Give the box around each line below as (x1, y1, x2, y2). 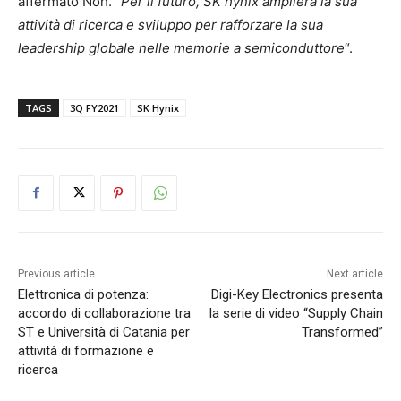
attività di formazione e (18, 342, 154, 359)
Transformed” (301, 323, 383, 340)
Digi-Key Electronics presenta (210, 286, 383, 303)
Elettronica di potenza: (18, 286, 149, 303)
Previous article (18, 267, 95, 280)
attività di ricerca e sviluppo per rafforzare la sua (18, 15, 323, 33)
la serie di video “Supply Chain (209, 304, 383, 321)
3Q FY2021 (70, 100, 119, 115)
